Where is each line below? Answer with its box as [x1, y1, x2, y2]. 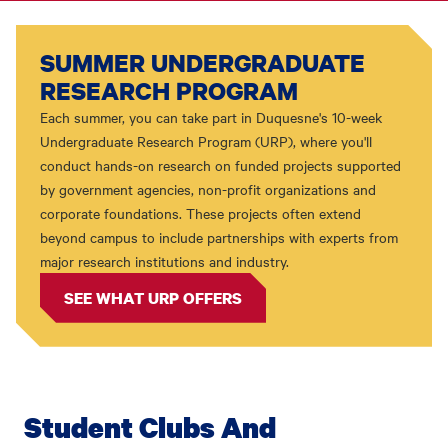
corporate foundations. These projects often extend [40, 202, 361, 223]
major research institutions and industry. [40, 250, 289, 271]
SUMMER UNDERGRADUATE [40, 45, 365, 79]
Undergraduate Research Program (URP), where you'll [40, 130, 372, 151]
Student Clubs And [24, 407, 276, 446]
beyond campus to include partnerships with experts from [40, 226, 398, 247]
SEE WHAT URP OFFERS [64, 286, 242, 309]
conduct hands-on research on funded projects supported [40, 154, 401, 175]
